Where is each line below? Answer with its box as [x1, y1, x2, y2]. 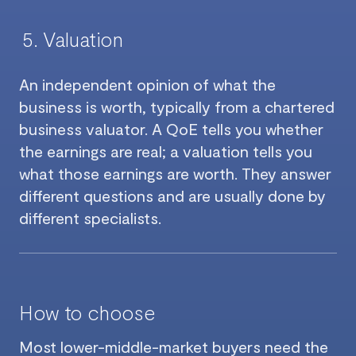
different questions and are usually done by [19, 186, 326, 206]
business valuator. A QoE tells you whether [19, 119, 323, 139]
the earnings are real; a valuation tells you [19, 141, 312, 161]
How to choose [19, 300, 156, 325]
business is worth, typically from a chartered [19, 97, 335, 117]
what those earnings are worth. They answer [19, 164, 331, 184]
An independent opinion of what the [19, 75, 276, 95]
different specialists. [19, 208, 161, 228]
